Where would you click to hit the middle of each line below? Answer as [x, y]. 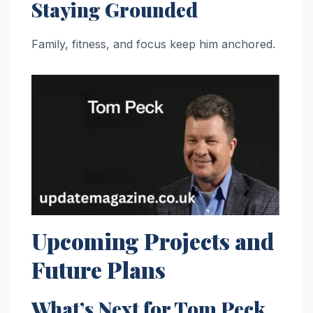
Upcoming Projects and [153, 241]
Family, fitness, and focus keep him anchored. [153, 44]
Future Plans [99, 270]
